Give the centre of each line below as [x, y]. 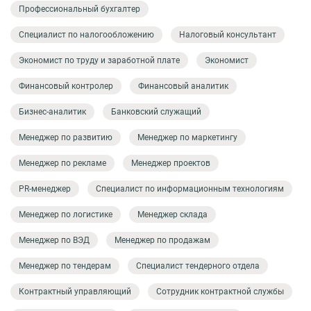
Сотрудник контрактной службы [220, 291]
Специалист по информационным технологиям [190, 188]
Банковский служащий [156, 111]
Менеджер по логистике [66, 214]
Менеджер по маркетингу [187, 137]
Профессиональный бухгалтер [79, 9]
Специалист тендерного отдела [198, 266]
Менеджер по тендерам [65, 266]
